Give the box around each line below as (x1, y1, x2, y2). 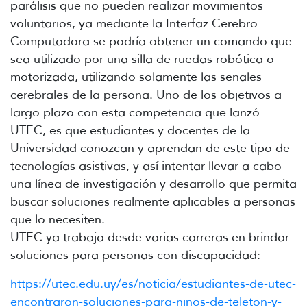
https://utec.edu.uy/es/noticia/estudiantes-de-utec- (10, 276, 296, 292)
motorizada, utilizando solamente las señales (10, 69, 262, 85)
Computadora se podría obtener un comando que (10, 34, 292, 49)
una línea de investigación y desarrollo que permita (10, 176, 297, 192)
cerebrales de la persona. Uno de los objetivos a (10, 87, 282, 103)
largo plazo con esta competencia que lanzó (10, 105, 260, 121)
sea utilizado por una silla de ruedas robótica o (10, 51, 274, 67)
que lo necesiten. (10, 212, 105, 228)
